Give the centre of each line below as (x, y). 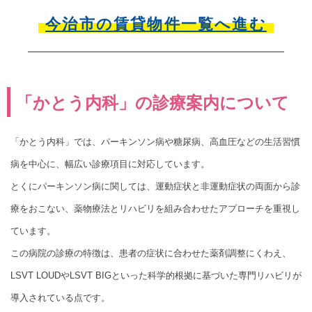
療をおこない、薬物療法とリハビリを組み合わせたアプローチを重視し (155, 209)
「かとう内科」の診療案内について (153, 103)
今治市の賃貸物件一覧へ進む (156, 24)
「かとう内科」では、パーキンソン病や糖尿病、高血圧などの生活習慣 (155, 142)
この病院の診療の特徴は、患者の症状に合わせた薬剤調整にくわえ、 (151, 253)
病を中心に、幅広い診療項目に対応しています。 (110, 164)
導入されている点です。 (60, 298)
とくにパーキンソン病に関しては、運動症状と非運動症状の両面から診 (155, 187)
